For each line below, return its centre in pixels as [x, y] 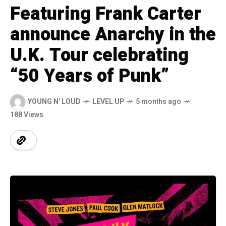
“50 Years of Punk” [90, 76]
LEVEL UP [108, 102]
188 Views [27, 115]
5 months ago [158, 102]
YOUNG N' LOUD [54, 102]
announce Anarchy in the [113, 34]
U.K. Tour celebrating [99, 55]
